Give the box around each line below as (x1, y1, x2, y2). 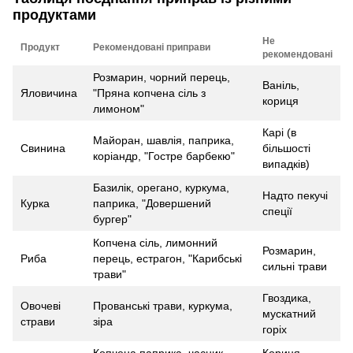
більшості (262, 141, 310, 154)
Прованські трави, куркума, (93, 299, 232, 312)
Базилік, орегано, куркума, (93, 180, 229, 194)
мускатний (262, 307, 316, 320)
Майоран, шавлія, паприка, (93, 133, 234, 147)
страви (20, 314, 55, 328)
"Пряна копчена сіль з (93, 86, 206, 99)
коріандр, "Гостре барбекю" (93, 149, 235, 162)
